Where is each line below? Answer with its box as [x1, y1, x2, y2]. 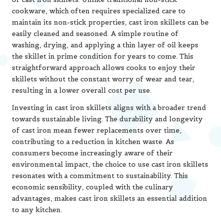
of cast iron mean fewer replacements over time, [12, 126, 182, 135]
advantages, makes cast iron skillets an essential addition [12, 194, 207, 203]
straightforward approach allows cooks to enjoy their [12, 63, 195, 72]
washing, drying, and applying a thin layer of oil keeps [12, 40, 198, 49]
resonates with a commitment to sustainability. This [12, 171, 188, 180]
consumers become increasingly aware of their [12, 148, 173, 157]
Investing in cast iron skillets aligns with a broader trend [12, 103, 206, 112]
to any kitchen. [12, 205, 62, 214]
